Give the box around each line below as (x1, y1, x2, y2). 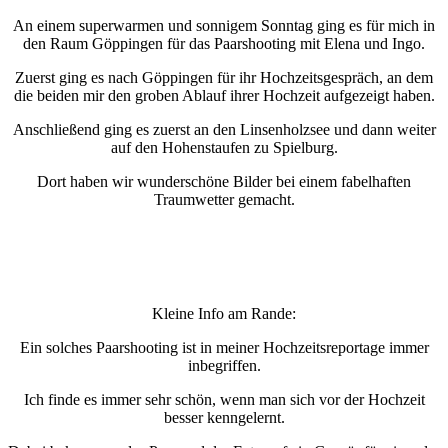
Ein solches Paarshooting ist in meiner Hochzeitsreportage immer (19, 339, 429, 357)
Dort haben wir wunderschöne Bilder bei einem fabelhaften (37, 173, 411, 191)
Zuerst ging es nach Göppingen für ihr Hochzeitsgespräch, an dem (15, 69, 433, 87)
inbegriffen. (187, 357, 261, 375)
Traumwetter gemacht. (153, 191, 295, 209)
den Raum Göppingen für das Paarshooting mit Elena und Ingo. (23, 35, 425, 53)
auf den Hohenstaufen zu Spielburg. (110, 139, 338, 157)
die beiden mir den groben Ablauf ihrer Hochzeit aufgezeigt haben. (13, 87, 435, 105)
